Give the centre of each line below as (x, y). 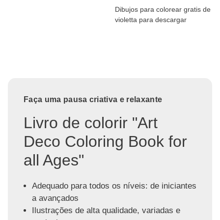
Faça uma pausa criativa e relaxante (93, 99)
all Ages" (54, 160)
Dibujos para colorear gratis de (163, 9)
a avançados (55, 198)
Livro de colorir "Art (91, 123)
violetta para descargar (151, 19)
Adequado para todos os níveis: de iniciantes (114, 186)
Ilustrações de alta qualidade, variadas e (106, 211)
